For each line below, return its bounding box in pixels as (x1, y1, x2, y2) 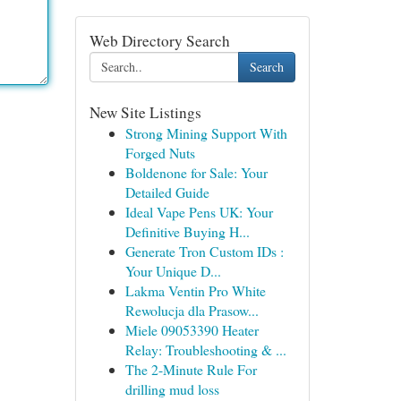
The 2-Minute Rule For (124, 360, 257, 379)
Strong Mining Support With (124, 124, 287, 142)
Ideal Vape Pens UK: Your (124, 202, 273, 221)
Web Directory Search (89, 30, 230, 51)
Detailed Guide (124, 183, 209, 201)
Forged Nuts (124, 143, 195, 162)
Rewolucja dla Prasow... (124, 301, 259, 320)
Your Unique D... (124, 261, 221, 280)
